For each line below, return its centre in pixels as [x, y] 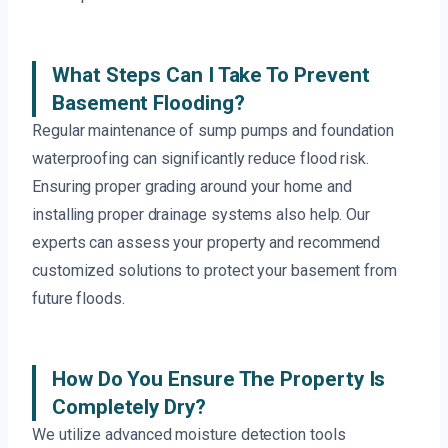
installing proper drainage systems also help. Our [201, 215]
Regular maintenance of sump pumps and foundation [213, 131]
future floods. [78, 299]
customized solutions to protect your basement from [215, 271]
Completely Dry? [129, 407]
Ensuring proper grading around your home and [192, 187]
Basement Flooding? [148, 103]
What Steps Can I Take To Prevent [211, 75]
